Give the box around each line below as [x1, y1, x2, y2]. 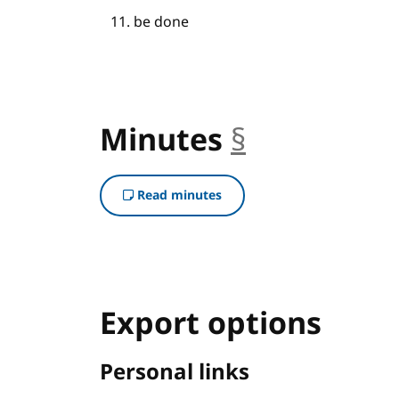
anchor [246, 118, 346, 163]
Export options [100, 302, 322, 346]
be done [134, 12, 190, 33]
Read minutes [134, 186, 222, 205]
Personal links [100, 356, 249, 388]
